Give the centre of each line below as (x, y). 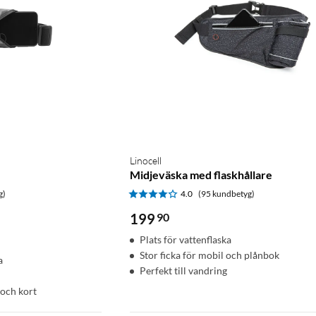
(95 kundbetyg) (226, 193)
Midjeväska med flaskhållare (201, 174)
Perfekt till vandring (183, 270)
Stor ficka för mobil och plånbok (209, 255)
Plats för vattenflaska (186, 239)
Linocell (146, 160)
